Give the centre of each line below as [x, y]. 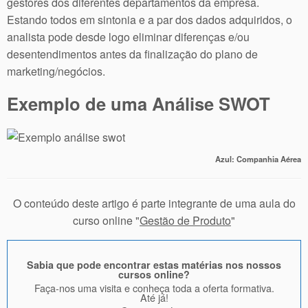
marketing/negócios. [56, 71]
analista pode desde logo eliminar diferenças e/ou [128, 36]
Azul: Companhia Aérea [258, 159]
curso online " [106, 221]
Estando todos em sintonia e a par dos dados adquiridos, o [150, 19]
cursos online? [154, 275]
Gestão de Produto [185, 221]
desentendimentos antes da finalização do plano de [132, 54]
